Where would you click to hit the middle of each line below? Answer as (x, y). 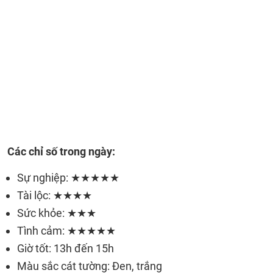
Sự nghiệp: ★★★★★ (68, 178)
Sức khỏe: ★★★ (57, 213)
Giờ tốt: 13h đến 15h (66, 248)
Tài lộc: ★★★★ (55, 195)
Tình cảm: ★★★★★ (66, 231)
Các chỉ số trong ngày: (61, 151)
